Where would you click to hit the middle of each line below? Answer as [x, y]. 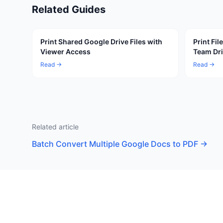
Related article [55, 127]
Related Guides [69, 9]
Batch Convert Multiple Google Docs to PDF [115, 144]
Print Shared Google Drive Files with [101, 42]
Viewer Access [65, 52]
